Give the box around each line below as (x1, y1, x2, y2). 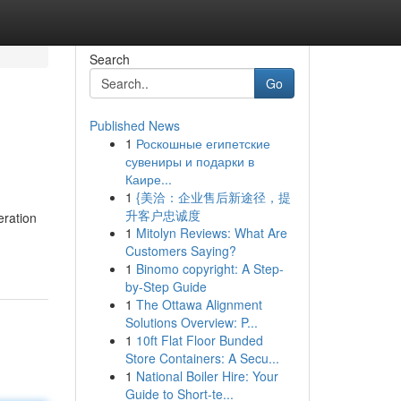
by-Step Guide (124, 277, 207, 295)
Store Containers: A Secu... (124, 349, 279, 367)
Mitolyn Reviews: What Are (135, 224, 287, 242)
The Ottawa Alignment (135, 295, 262, 313)
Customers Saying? (124, 242, 236, 260)
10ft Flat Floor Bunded (135, 331, 263, 349)
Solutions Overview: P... (124, 313, 258, 331)
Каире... (124, 170, 172, 188)
